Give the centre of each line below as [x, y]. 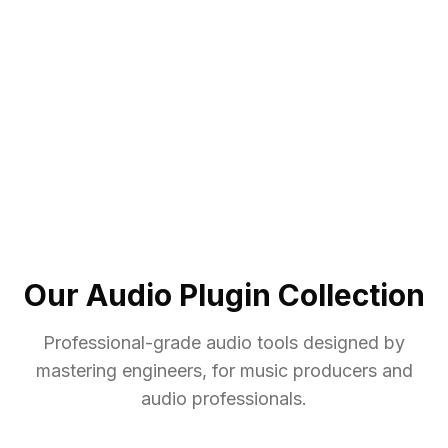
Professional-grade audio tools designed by [224, 343]
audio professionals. [224, 399]
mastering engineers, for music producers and [224, 371]
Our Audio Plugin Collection [224, 295]
